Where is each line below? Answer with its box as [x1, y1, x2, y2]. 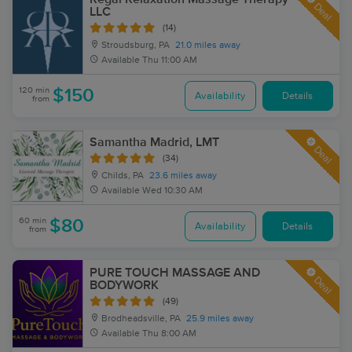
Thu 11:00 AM [142, 56, 197, 65]
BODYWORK [90, 279, 159, 291]
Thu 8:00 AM [142, 329, 196, 339]
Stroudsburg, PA [99, 41, 170, 50]
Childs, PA [99, 171, 144, 181]
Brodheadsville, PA [99, 314, 181, 324]
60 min [19, 216, 46, 225]
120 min [19, 86, 49, 94]
